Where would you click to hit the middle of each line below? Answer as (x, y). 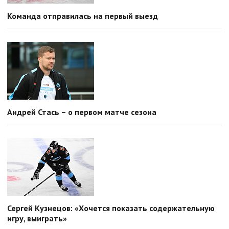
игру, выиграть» (37, 219)
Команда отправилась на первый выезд (83, 16)
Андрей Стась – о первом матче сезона (82, 112)
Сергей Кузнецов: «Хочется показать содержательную (111, 208)
